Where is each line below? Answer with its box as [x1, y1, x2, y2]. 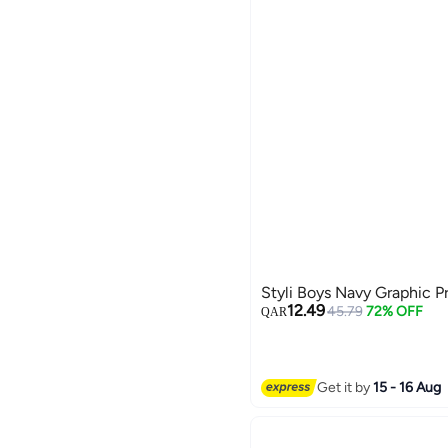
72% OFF [366, 303, 423, 321]
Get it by [317, 378, 374, 396]
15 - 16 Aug [373, 378, 442, 396]
